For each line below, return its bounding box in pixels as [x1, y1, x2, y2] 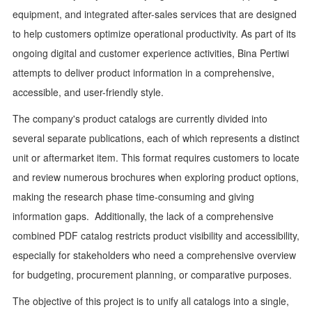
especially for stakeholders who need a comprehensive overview [12, 247, 296, 262]
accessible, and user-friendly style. [12, 84, 164, 99]
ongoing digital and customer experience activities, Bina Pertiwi [12, 45, 289, 60]
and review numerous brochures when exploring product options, [12, 169, 299, 184]
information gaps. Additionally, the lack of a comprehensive [12, 208, 274, 223]
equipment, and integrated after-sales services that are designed [12, 6, 297, 21]
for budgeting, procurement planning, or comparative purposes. [12, 267, 292, 281]
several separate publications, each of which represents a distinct [12, 130, 299, 145]
